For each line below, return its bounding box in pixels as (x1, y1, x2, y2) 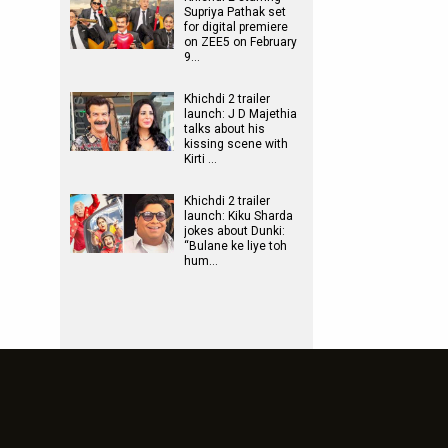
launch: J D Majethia (184, 107, 297, 121)
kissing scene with (184, 137, 288, 151)
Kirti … (184, 152, 217, 166)
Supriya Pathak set (184, 5, 286, 19)
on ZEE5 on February (184, 35, 297, 49)
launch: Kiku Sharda (184, 209, 293, 223)
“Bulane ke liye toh (184, 239, 287, 253)
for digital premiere (184, 20, 288, 34)
